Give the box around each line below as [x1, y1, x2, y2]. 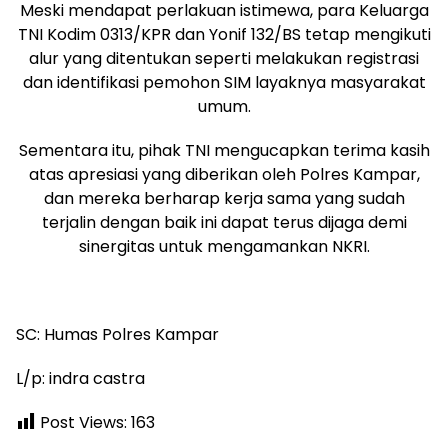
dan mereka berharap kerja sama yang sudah [43, 186, 405, 210]
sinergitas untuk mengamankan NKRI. [78, 234, 370, 258]
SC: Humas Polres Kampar [16, 322, 219, 346]
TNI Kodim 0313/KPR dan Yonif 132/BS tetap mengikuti [17, 22, 431, 46]
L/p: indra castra [16, 366, 145, 390]
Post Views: [40, 410, 127, 434]
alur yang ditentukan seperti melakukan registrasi [29, 46, 419, 70]
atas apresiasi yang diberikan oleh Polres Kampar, [28, 162, 420, 186]
